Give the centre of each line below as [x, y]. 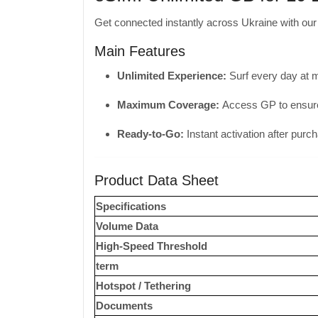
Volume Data [127, 226]
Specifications [131, 206]
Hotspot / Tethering [143, 286]
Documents [124, 306]
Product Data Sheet [157, 180]
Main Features [140, 51]
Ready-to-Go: [150, 134]
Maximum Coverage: [168, 105]
